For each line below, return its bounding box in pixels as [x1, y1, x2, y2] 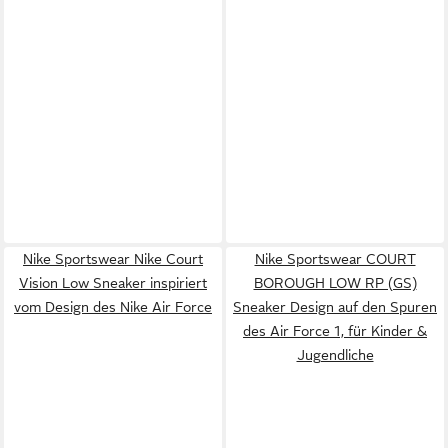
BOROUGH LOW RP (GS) [253, 275, 417, 291]
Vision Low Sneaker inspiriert [19, 275, 207, 291]
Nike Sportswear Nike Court [23, 251, 203, 267]
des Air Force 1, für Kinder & [243, 323, 427, 339]
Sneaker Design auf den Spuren [233, 299, 437, 315]
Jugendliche [296, 347, 374, 363]
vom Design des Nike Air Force [14, 299, 212, 315]
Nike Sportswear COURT [254, 251, 416, 267]
